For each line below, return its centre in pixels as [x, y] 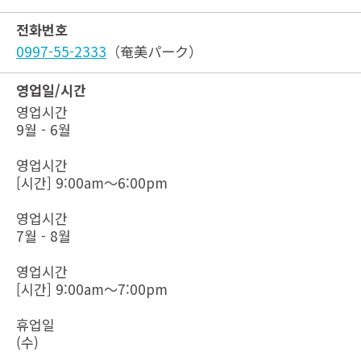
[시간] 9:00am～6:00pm [92, 183]
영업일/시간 [51, 90]
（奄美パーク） [154, 51]
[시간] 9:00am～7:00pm [92, 289]
